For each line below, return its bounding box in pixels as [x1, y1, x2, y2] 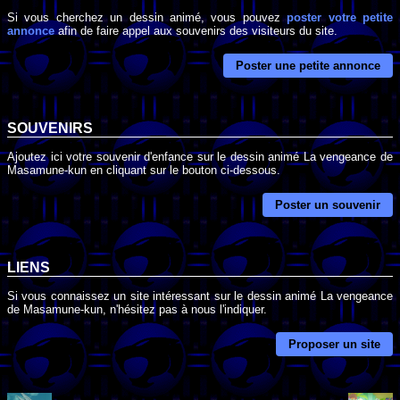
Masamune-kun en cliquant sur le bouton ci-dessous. [7, 162, 280, 177]
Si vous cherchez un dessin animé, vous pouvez [7, 10, 287, 24]
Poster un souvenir [275, 198, 380, 212]
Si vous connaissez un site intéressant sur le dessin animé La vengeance [7, 288, 393, 303]
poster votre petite [287, 10, 394, 24]
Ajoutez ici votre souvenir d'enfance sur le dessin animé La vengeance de [7, 149, 393, 163]
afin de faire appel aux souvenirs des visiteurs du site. [54, 23, 337, 37]
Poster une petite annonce [236, 59, 380, 73]
